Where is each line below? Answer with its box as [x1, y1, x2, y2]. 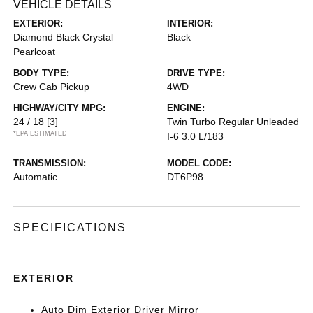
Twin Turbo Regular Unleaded [167, 116, 299, 127]
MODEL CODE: [167, 158, 231, 168]
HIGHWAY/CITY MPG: [13, 103, 106, 113]
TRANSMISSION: [13, 158, 87, 168]
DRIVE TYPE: [167, 68, 225, 78]
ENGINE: [167, 103, 205, 113]
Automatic [13, 171, 58, 182]
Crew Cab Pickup [13, 81, 90, 92]
